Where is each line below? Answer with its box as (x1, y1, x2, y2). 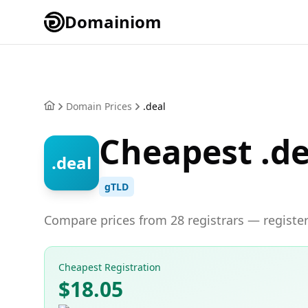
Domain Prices (66, 100, 132, 113)
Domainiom (65, 10, 162, 33)
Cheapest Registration (58, 261, 161, 274)
